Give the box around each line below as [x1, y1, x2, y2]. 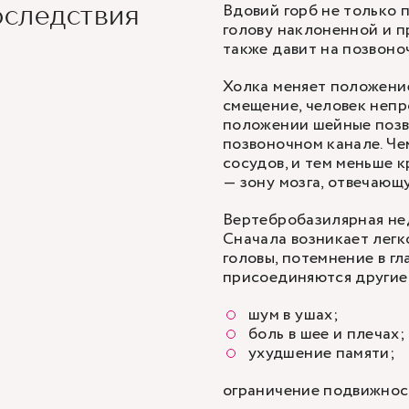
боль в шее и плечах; [248, 322, 406, 346]
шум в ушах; [248, 303, 339, 327]
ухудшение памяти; [248, 341, 396, 365]
